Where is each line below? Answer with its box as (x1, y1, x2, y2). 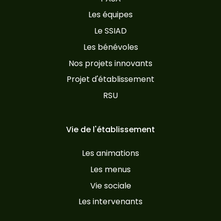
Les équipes (88, 9, 133, 21)
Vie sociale (90, 180, 131, 191)
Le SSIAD (94, 25, 127, 37)
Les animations (82, 147, 139, 159)
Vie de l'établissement (66, 123, 155, 135)
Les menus (90, 163, 131, 175)
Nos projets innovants (69, 57, 152, 69)
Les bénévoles (83, 41, 138, 53)
